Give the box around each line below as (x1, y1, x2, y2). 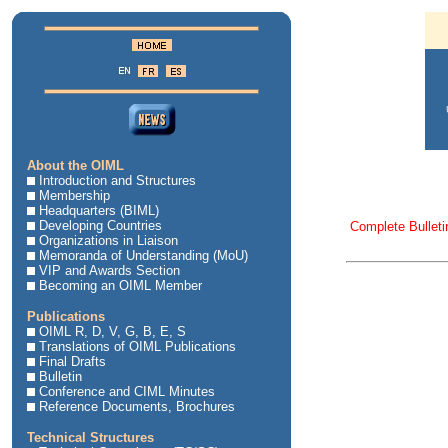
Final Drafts (39, 354, 106, 369)
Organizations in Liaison (39, 233, 178, 248)
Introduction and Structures (39, 173, 196, 188)
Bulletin (39, 369, 82, 384)
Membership (39, 188, 110, 203)
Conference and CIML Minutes (39, 384, 215, 399)
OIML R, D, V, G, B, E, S (39, 324, 186, 339)
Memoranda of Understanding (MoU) (39, 248, 248, 263)
